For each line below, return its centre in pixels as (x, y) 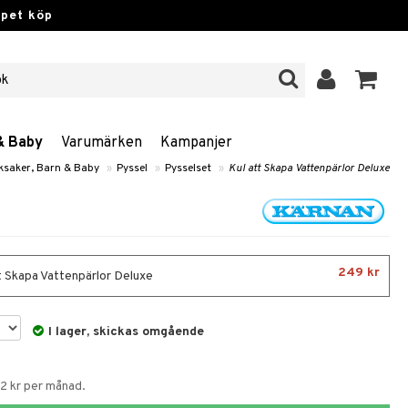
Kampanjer (196, 143)
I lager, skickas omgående (127, 332)
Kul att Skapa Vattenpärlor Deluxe (309, 168)
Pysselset (188, 168)
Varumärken (102, 143)
